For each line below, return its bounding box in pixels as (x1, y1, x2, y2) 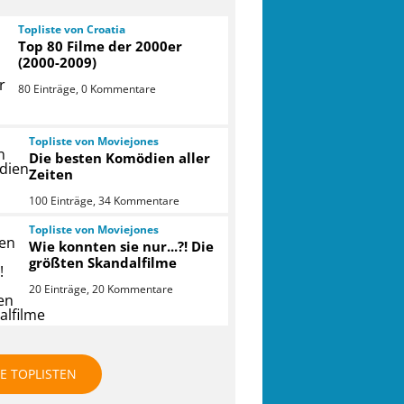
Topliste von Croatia (18, 21, 126, 37)
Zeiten (28, 165, 73, 184)
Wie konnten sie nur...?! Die (28, 237, 214, 256)
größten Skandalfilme (28, 253, 177, 272)
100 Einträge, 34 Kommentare (28, 193, 179, 209)
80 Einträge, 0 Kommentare (18, 80, 157, 96)
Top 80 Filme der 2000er (18, 36, 183, 55)
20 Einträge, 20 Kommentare (28, 281, 173, 298)
